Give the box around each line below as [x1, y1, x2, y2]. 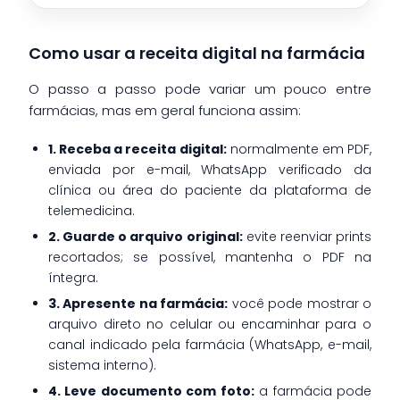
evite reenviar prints [242, 227, 372, 246]
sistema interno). [48, 355, 156, 374]
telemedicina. [48, 201, 135, 220]
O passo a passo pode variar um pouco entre [29, 79, 371, 98]
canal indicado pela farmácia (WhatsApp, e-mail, [48, 335, 371, 354]
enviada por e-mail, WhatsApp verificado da [48, 160, 371, 179]
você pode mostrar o [228, 294, 372, 312]
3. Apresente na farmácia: [48, 294, 229, 312]
